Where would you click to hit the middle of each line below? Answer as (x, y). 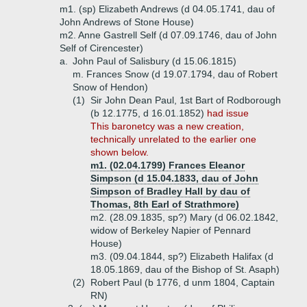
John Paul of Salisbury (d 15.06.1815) (155, 61)
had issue (228, 113)
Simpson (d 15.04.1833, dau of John (174, 178)
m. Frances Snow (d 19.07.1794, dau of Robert (175, 74)
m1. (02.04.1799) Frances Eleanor (168, 165)
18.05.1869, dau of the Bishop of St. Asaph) (185, 269)
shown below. (120, 152)
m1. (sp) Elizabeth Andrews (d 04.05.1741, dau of (167, 9)
